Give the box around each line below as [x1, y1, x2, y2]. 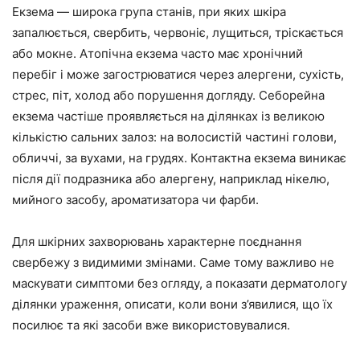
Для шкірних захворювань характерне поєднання [12, 234, 301, 249]
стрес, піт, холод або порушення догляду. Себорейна [12, 88, 325, 103]
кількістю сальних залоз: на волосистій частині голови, [12, 129, 337, 145]
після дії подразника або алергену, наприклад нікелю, [12, 171, 329, 186]
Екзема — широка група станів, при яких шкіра [12, 4, 286, 19]
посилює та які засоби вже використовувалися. [12, 317, 290, 333]
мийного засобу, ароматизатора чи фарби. [12, 192, 259, 207]
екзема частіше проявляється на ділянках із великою [12, 108, 325, 124]
